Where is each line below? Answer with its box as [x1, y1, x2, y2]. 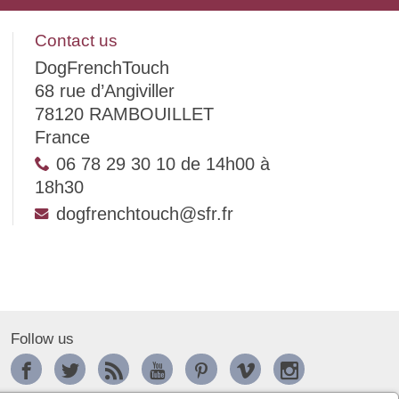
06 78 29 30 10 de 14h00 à [55, 153, 270, 174]
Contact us [34, 30, 118, 50]
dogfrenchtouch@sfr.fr [55, 203, 233, 224]
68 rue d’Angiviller [34, 80, 175, 101]
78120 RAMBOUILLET [34, 103, 214, 124]
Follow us [10, 330, 74, 347]
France [34, 126, 90, 147]
